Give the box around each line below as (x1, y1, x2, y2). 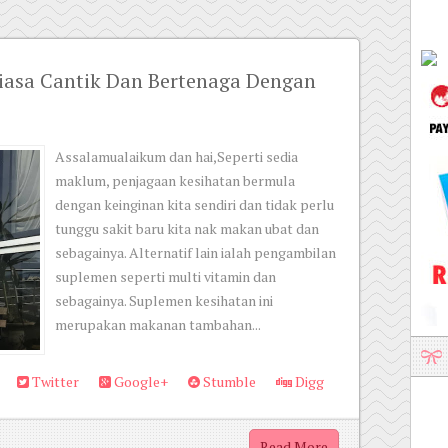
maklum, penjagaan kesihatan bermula (55, 171, 295, 190)
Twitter (29, 372, 79, 391)
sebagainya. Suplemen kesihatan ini (55, 291, 273, 310)
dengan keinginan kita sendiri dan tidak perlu (55, 195, 334, 214)
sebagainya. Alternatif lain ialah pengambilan (55, 243, 336, 262)
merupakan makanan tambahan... (55, 315, 261, 334)
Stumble (200, 372, 256, 391)
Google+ (111, 372, 168, 391)
